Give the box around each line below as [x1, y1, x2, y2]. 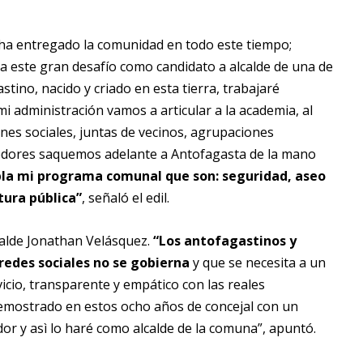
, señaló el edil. [82, 189, 173, 207]
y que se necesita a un [190, 254, 326, 272]
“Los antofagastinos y [153, 232, 297, 250]
